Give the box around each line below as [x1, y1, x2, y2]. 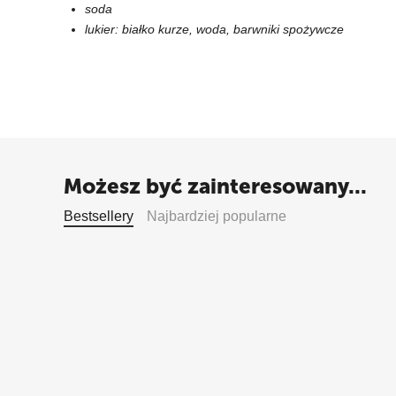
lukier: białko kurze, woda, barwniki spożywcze [85, 22, 344, 36]
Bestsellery [64, 209, 133, 224]
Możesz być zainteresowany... [64, 173, 367, 199]
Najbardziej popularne [147, 209, 286, 224]
